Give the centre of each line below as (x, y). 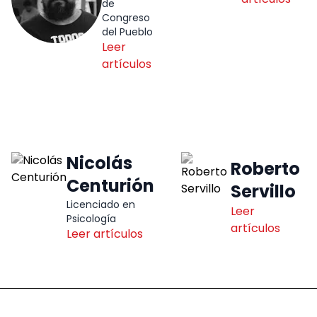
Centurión (110, 186)
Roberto (265, 169)
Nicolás (99, 163)
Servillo (263, 192)
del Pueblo (127, 32)
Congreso (126, 18)
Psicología (91, 219)
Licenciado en (101, 205)
